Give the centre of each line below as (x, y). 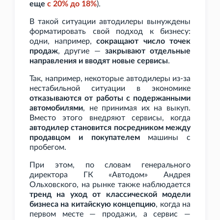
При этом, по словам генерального (110, 165)
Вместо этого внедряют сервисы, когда (110, 118)
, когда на (173, 205)
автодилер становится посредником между (110, 128)
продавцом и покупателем (85, 138)
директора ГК (61, 175)
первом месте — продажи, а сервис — (110, 214)
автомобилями (56, 108)
